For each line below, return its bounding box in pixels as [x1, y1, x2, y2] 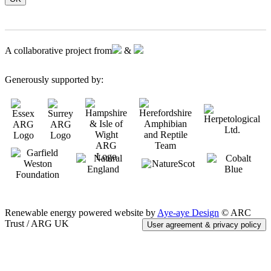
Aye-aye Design [157, 207, 219, 218]
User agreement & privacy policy [147, 220, 261, 230]
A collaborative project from [5, 45, 112, 56]
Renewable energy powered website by [5, 207, 157, 218]
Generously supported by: [5, 74, 103, 85]
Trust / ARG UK [5, 218, 69, 229]
